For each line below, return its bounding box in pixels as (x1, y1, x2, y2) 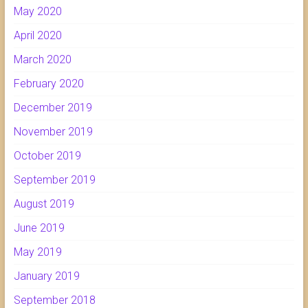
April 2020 (13, 29, 62, 43)
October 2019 (13, 149, 81, 163)
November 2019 (13, 125, 93, 139)
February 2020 (13, 77, 84, 91)
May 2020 (13, 5, 62, 19)
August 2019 (13, 197, 74, 211)
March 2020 (13, 53, 71, 67)
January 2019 (13, 269, 80, 283)
